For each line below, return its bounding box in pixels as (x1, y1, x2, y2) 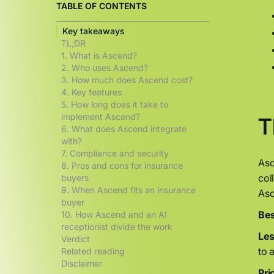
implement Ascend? (61, 111, 140, 122)
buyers (61, 172, 89, 183)
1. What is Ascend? (61, 50, 137, 61)
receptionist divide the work (61, 221, 172, 232)
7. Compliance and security (61, 148, 169, 158)
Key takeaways (62, 26, 125, 36)
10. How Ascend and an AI (61, 209, 167, 220)
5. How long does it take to (61, 99, 168, 109)
